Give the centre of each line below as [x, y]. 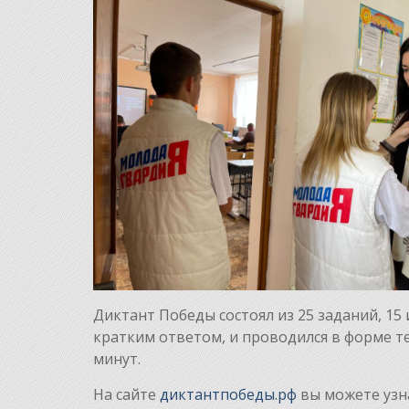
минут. [117, 359]
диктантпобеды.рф [228, 395]
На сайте [126, 395]
